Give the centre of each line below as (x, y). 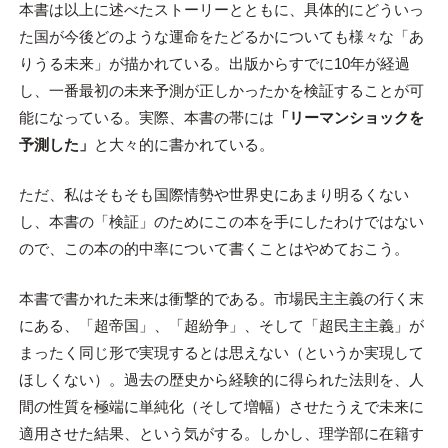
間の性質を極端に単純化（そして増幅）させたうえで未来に (221, 406)
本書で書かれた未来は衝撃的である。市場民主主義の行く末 (221, 298)
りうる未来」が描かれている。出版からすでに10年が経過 (214, 63)
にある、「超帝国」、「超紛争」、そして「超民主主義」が (221, 325)
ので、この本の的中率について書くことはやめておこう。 (213, 248)
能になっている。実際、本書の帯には (146, 117)
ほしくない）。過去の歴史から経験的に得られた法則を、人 (221, 379)
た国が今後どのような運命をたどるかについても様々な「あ (221, 36)
